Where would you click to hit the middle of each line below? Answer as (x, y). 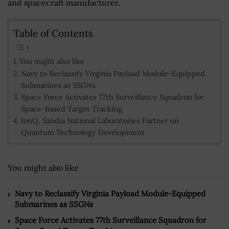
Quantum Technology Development (83, 132)
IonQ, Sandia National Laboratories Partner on (100, 121)
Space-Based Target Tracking (71, 109)
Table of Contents (53, 33)
